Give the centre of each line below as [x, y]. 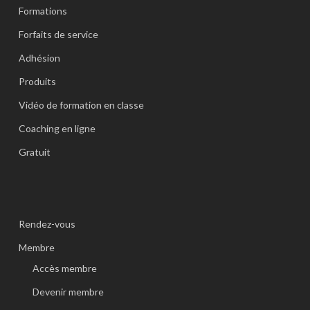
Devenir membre [68, 292]
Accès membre [64, 268]
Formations [43, 11]
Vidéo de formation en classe [81, 105]
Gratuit [34, 152]
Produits [37, 82]
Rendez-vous [47, 224]
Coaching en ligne [57, 129]
